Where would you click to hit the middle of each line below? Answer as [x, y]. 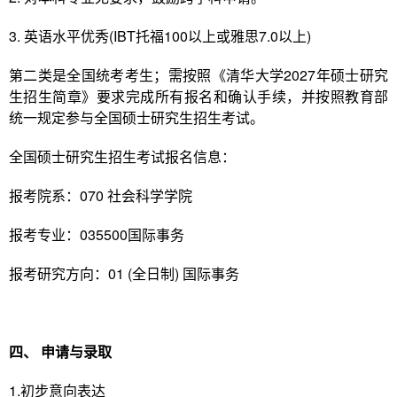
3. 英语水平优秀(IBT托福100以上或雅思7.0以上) [160, 36]
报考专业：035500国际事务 [97, 234]
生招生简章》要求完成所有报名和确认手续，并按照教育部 [198, 96]
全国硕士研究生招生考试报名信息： [122, 156]
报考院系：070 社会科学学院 [101, 195]
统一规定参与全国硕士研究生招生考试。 [136, 117]
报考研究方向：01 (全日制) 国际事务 [124, 273]
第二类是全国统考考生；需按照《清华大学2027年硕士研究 [198, 75]
